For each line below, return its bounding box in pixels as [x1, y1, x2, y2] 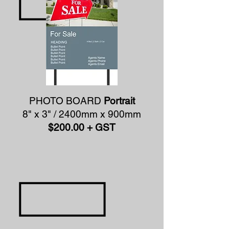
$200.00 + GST [48, 122, 116, 133]
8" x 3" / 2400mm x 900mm [22, 108, 141, 120]
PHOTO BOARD [29, 95, 104, 106]
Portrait [103, 95, 135, 106]
